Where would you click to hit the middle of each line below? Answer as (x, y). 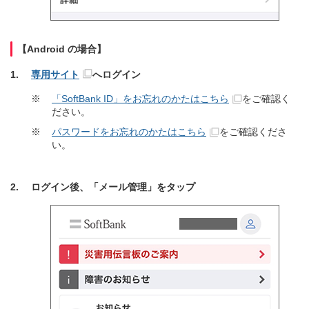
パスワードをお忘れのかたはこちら (129, 132)
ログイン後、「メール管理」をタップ (113, 187)
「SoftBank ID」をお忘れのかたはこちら (140, 99)
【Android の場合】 (62, 49)
